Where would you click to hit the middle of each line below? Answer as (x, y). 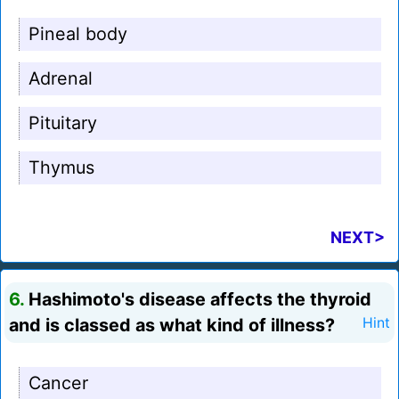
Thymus (61, 168)
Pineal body (78, 34)
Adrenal (61, 79)
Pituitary (63, 123)
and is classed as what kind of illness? (172, 326)
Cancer (58, 383)
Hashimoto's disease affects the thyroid (198, 300)
